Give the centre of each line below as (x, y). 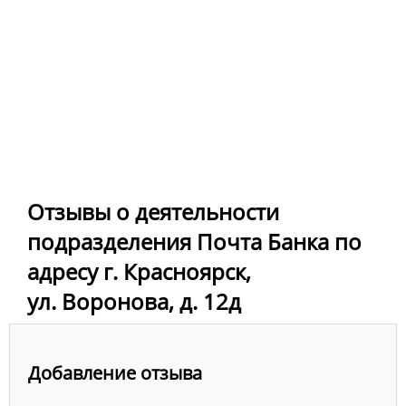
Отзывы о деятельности (153, 212)
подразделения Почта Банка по (194, 242)
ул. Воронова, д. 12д (134, 302)
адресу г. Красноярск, (139, 272)
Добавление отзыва (115, 372)
